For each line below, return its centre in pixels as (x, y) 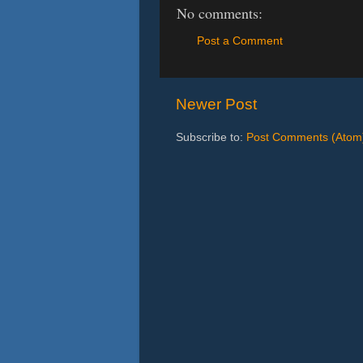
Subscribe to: (211, 137)
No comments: (220, 13)
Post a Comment (240, 41)
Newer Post (216, 104)
